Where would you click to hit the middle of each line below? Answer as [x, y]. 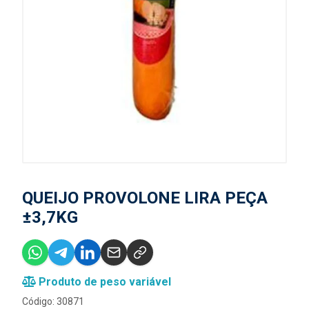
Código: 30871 [53, 301]
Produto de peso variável [103, 282]
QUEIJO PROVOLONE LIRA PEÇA [145, 198]
